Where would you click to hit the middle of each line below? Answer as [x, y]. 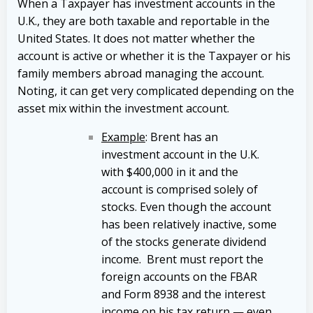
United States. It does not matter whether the [136, 38]
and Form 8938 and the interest [183, 294]
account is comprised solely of [180, 189]
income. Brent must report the [182, 259]
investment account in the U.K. [180, 154]
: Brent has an [182, 137]
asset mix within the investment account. [123, 108]
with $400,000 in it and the [170, 172]
